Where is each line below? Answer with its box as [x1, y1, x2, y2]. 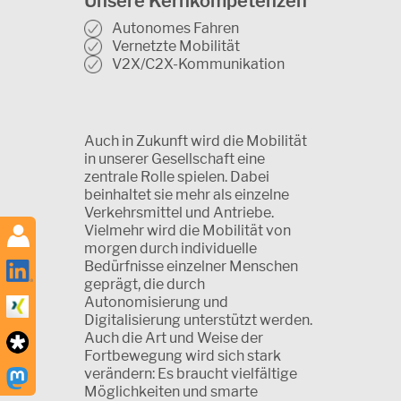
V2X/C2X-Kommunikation [107, 55, 285, 73]
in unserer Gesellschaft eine [84, 150, 265, 168]
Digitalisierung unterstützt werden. [84, 311, 312, 329]
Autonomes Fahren [107, 20, 239, 38]
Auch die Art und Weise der [84, 329, 263, 347]
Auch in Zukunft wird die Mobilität [84, 132, 307, 150]
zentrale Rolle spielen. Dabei [84, 168, 269, 186]
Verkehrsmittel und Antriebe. [84, 204, 274, 222]
